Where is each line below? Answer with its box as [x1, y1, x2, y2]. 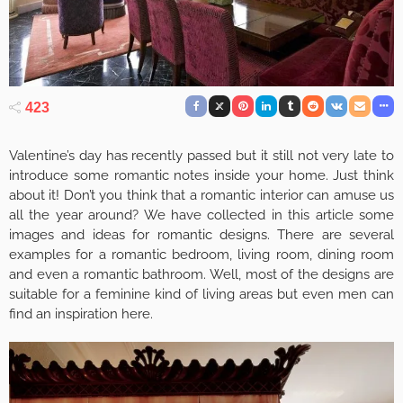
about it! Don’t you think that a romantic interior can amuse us [9, 186, 394, 203]
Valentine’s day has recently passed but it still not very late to [9, 147, 394, 164]
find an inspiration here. [9, 305, 153, 322]
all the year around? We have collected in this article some [9, 206, 394, 223]
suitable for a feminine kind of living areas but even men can [9, 285, 394, 302]
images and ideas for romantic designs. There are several [9, 226, 394, 243]
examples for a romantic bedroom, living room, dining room [9, 246, 394, 263]
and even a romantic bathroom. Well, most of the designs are [9, 265, 394, 282]
